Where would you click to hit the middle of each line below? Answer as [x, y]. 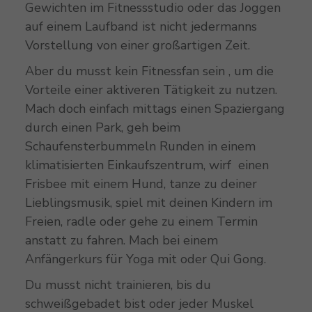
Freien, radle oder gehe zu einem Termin [141, 222]
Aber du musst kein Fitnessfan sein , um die [149, 71]
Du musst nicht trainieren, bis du [118, 285]
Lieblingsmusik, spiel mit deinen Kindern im [148, 203]
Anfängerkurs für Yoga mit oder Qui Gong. [145, 259]
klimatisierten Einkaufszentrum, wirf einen [147, 165]
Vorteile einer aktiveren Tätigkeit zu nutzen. [151, 90]
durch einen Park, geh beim [102, 128]
